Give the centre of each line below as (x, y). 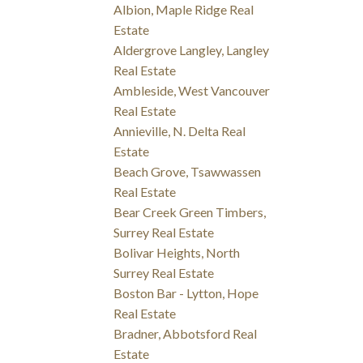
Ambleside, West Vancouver (192, 91)
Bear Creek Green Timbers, (190, 212)
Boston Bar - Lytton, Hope (186, 293)
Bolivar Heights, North (177, 253)
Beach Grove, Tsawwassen (188, 172)
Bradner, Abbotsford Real (186, 334)
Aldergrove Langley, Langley (192, 50)
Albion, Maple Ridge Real (184, 10)
